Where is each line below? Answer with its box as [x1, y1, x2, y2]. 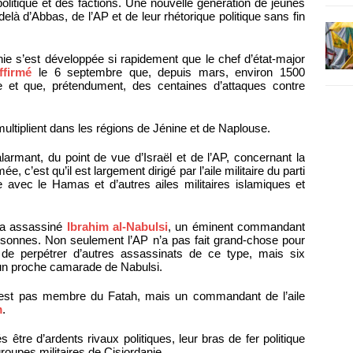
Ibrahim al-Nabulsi [66, 220, 168, 234]
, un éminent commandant [167, 220, 306, 234]
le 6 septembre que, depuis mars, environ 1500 [32, 65, 306, 80]
